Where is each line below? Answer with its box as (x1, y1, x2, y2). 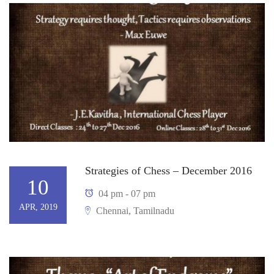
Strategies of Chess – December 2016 (85, 164, 252, 177)
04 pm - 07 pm (96, 188, 155, 199)
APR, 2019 (18, 202, 57, 212)
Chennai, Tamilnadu (94, 205, 174, 216)
